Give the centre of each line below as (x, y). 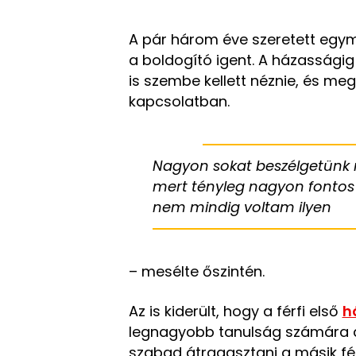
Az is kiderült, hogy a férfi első (235, 311)
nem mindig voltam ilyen (242, 207)
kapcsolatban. (181, 101)
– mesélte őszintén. (196, 271)
